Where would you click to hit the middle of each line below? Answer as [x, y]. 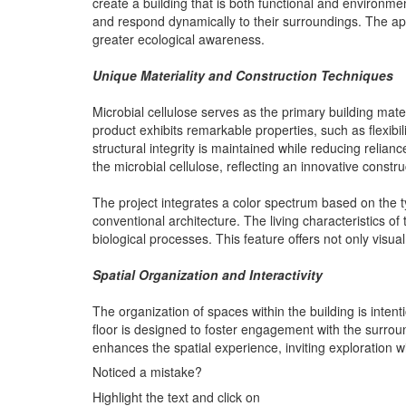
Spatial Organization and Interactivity [208, 274]
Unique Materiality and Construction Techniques [243, 75]
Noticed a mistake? [147, 371]
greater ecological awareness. [179, 39]
